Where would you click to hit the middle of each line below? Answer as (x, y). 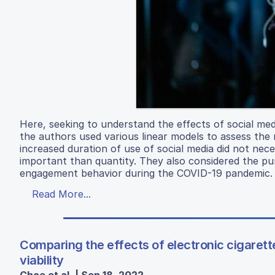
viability (42, 260)
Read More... (61, 194)
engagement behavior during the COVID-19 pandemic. (146, 173)
